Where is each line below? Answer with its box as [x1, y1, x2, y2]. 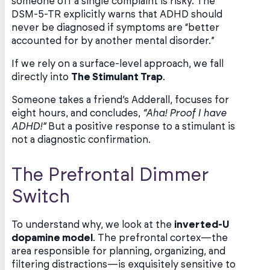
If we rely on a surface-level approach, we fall [11, 59, 224, 69]
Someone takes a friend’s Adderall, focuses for [11, 95, 230, 105]
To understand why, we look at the [11, 219, 175, 230]
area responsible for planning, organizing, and [11, 246, 226, 256]
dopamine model [11, 233, 93, 243]
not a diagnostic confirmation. [11, 135, 151, 145]
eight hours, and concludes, [11, 108, 143, 119]
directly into [11, 72, 72, 83]
